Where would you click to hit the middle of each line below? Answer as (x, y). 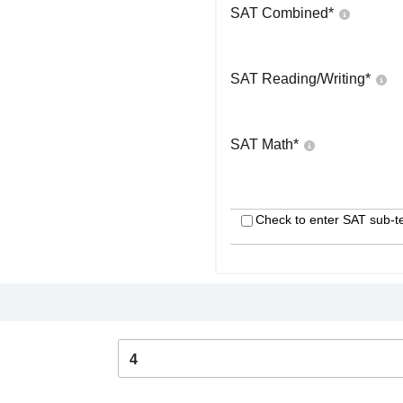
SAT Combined (279, 13)
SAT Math (262, 144)
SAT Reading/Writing (298, 79)
